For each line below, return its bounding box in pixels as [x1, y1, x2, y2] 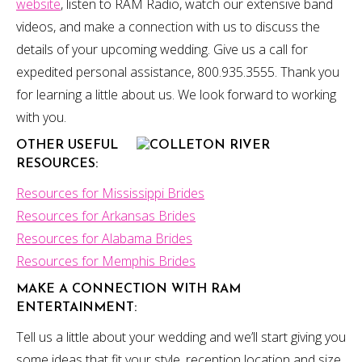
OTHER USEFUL [16, 139, 118, 152]
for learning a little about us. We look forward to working [16, 86, 336, 103]
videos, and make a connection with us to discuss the [16, 18, 320, 36]
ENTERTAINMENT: [16, 301, 137, 314]
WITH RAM [171, 283, 241, 296]
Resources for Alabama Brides [16, 229, 192, 247]
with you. [16, 108, 66, 126]
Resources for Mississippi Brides [16, 184, 204, 202]
